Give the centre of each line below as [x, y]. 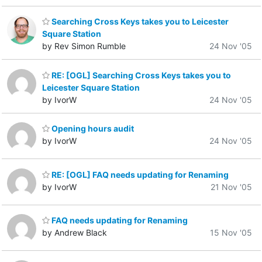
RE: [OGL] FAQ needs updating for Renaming [139, 174]
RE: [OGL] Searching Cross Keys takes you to [140, 75]
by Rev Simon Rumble [84, 46]
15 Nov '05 [231, 233]
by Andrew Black [75, 233]
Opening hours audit [92, 129]
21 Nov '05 [231, 187]
